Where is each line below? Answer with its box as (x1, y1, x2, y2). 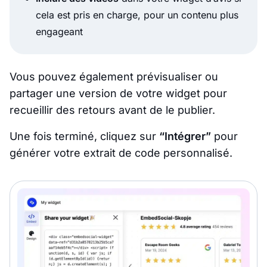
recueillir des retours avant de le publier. (10, 103, 215, 116)
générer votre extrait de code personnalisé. (10, 146, 232, 159)
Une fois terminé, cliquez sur (10, 129, 159, 142)
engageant (36, 25, 83, 38)
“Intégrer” (159, 129, 211, 142)
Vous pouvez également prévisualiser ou (10, 70, 218, 83)
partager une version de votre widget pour (10, 86, 227, 100)
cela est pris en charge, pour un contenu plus (36, 8, 238, 21)
